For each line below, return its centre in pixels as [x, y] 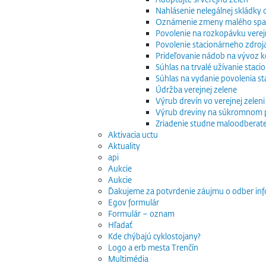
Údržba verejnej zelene [196, 89]
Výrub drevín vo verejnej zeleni [210, 101]
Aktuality [124, 146]
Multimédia [128, 259]
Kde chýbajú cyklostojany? [154, 236]
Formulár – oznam [141, 213]
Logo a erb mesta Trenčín [153, 247]
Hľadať [120, 225]
